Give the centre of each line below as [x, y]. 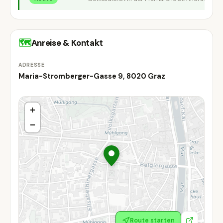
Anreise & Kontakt [67, 43]
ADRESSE [32, 65]
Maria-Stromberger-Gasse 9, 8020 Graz [92, 76]
